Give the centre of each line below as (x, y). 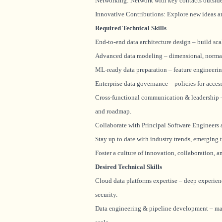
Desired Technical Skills (129, 167)
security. (106, 194)
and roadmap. (113, 111)
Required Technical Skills (131, 28)
